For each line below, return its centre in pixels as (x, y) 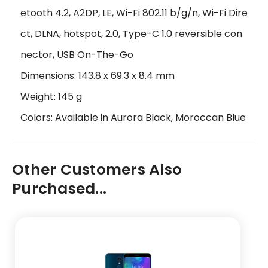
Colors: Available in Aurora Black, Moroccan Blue (133, 118)
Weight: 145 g (51, 97)
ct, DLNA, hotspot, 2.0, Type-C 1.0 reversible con (131, 34)
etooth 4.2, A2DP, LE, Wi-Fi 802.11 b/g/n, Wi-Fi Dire (134, 13)
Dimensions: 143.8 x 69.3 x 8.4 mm (98, 76)
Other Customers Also (97, 170)
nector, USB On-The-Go (77, 55)
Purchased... (59, 189)
